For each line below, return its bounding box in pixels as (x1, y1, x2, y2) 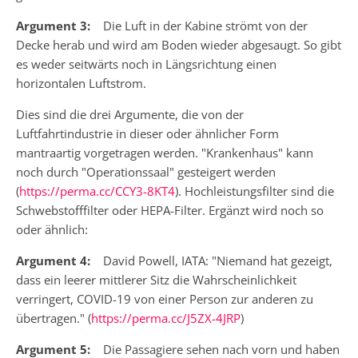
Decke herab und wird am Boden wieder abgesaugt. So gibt (16, 36, 341, 53)
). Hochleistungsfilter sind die (175, 182, 334, 199)
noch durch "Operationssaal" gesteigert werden (16, 163, 276, 180)
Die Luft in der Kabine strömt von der (90, 17, 308, 34)
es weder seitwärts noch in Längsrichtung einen (16, 55, 276, 72)
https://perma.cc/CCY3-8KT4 (19, 182, 175, 199)
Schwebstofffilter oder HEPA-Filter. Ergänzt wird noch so (16, 201, 324, 218)
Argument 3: (16, 17, 90, 34)
